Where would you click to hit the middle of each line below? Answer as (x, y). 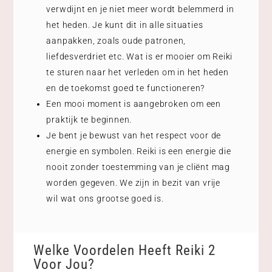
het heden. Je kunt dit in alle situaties (125, 25)
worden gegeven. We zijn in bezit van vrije (134, 182)
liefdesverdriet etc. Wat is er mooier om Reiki (140, 56)
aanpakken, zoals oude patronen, (116, 40)
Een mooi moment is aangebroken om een (134, 104)
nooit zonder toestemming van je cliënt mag (138, 167)
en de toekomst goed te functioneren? (126, 88)
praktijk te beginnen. (89, 119)
